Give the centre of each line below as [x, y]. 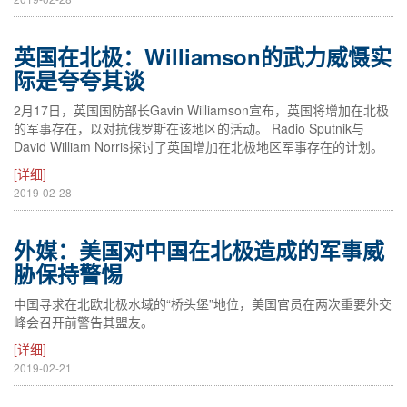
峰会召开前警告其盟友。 [84, 322]
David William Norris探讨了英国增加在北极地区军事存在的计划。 [199, 146]
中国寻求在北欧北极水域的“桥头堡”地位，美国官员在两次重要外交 [203, 303]
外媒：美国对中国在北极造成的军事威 [199, 250]
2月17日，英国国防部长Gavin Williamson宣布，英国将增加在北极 [201, 110]
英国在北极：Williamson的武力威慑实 [203, 56]
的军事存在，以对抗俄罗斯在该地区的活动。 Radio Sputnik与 [189, 128]
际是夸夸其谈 [79, 80]
